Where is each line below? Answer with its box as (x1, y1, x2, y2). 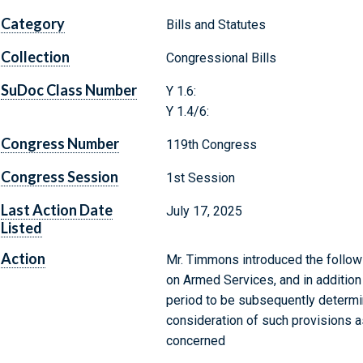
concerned (165, 333, 225, 349)
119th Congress (165, 137, 257, 153)
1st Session (165, 170, 235, 186)
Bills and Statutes (165, 17, 266, 33)
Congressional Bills (165, 50, 276, 66)
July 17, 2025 (165, 203, 242, 220)
